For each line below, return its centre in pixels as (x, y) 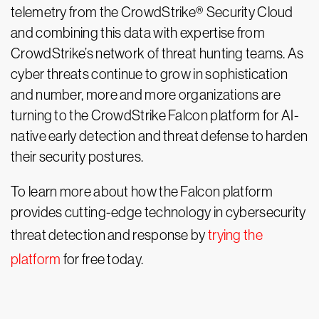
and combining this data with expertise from (138, 33)
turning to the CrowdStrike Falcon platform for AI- (155, 115)
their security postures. (77, 157)
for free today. (102, 259)
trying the (235, 235)
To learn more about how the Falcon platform (142, 192)
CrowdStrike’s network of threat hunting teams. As (157, 53)
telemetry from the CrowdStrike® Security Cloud (152, 12)
